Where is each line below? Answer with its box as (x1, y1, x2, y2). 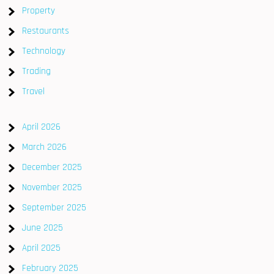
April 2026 (22, 120, 61, 133)
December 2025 (22, 161, 83, 173)
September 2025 (22, 201, 87, 213)
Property (22, 4, 56, 17)
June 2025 (22, 221, 64, 234)
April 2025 (22, 242, 61, 254)
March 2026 (22, 141, 67, 153)
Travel (22, 85, 45, 97)
